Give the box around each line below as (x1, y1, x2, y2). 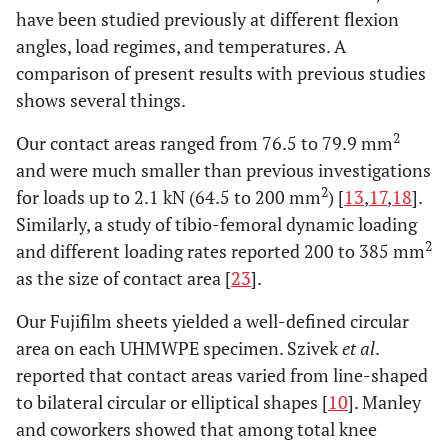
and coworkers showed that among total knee (16, 417, 377, 442)
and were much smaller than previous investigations (16, 158, 431, 183)
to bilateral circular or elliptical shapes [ (16, 390, 328, 415)
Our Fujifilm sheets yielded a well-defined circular (16, 309, 409, 334)
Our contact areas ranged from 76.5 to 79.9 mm (16, 131, 393, 156)
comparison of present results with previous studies (16, 61, 426, 86)
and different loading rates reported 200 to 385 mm (16, 239, 425, 264)
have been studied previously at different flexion (16, 7, 399, 32)
